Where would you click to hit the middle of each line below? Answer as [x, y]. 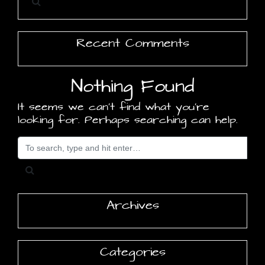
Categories [132, 252]
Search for [50, 142]
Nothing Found [132, 87]
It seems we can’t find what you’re [114, 107]
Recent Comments [132, 43]
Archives [132, 206]
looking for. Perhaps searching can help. [128, 120]
